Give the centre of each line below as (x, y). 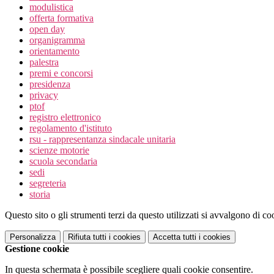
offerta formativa (61, 18)
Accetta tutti (175, 237)
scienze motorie (59, 150)
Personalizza (33, 237)
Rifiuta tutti (87, 237)
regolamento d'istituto (71, 128)
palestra (44, 62)
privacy (44, 95)
